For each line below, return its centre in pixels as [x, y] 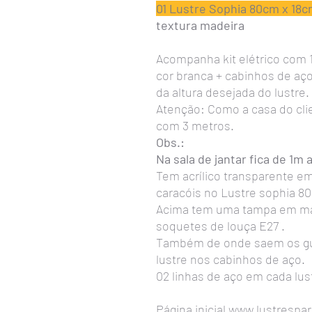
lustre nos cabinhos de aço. [231, 259]
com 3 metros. [195, 125]
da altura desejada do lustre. [233, 92]
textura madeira [200, 25]
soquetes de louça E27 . [220, 226]
